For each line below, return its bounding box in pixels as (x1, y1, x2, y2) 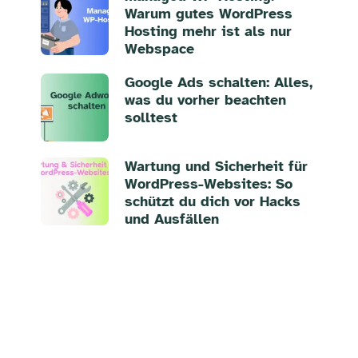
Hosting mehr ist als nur (124, 22, 292, 40)
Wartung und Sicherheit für (124, 157, 308, 175)
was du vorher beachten (124, 90, 286, 109)
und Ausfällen (124, 209, 219, 228)
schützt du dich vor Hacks (124, 192, 300, 210)
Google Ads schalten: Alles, (124, 73, 312, 91)
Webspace (124, 39, 194, 58)
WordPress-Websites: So (124, 174, 292, 193)
